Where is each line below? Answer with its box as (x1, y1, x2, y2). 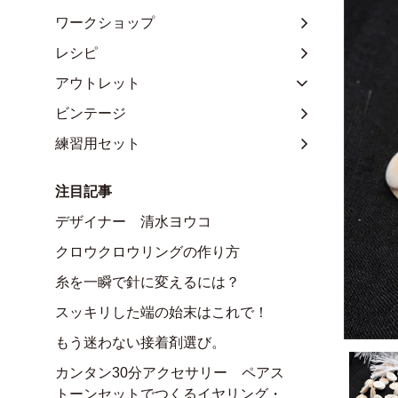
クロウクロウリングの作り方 (55, 243, 240, 259)
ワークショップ (55, 14, 155, 30)
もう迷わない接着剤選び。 (55, 334, 226, 350)
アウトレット (55, 75, 140, 91)
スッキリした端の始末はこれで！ (55, 304, 268, 320)
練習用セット (55, 135, 140, 151)
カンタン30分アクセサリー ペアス (55, 364, 284, 380)
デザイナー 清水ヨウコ (55, 213, 211, 229)
